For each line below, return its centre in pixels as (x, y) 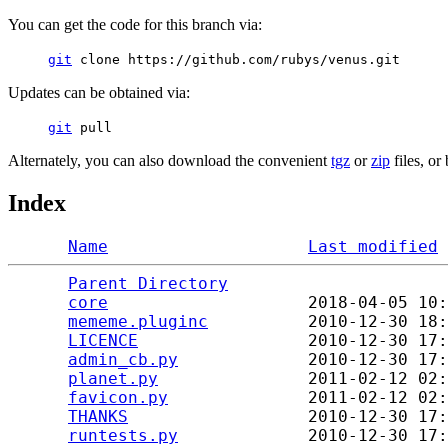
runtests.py (123, 435)
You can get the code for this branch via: (135, 24)
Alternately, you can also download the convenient (169, 160)
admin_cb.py (123, 359)
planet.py (113, 378)
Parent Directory (148, 283)
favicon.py (118, 397)
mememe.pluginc (138, 321)
